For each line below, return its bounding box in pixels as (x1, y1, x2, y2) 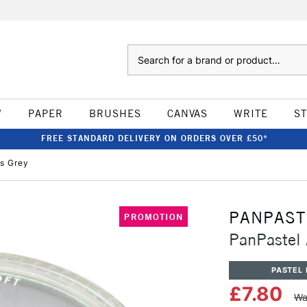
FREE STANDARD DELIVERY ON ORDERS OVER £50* (40, 133, 268, 143)
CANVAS (167, 107, 208, 120)
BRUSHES (88, 107, 141, 120)
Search (127, 46, 155, 57)
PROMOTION (124, 211, 183, 222)
